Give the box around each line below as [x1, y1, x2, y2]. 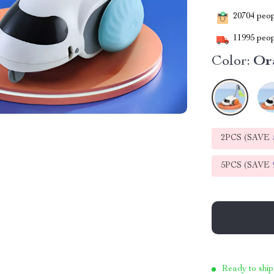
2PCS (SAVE [221, 134, 273, 143]
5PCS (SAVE [221, 161, 273, 170]
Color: [212, 54, 251, 69]
